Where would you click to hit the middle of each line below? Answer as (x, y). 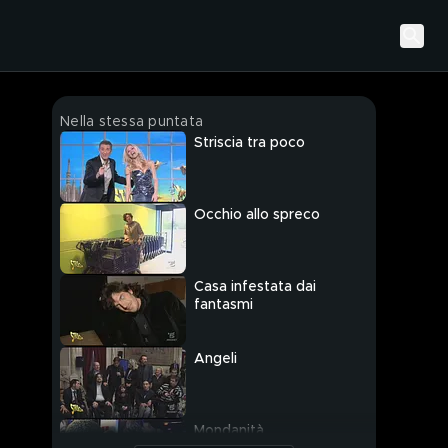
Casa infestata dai (255, 287)
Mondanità (229, 431)
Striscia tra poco (249, 143)
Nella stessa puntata (131, 122)
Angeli (215, 359)
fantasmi (223, 305)
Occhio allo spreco (257, 215)
